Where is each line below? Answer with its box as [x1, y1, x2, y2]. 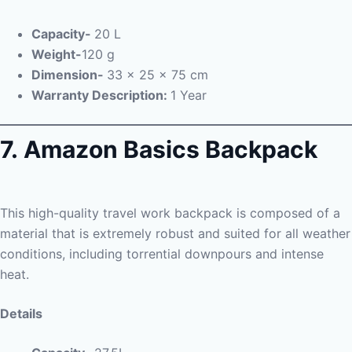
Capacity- [31, 26, 94, 42]
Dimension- [31, 67, 107, 82]
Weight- [31, 46, 82, 62]
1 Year [170, 87, 207, 103]
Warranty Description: [31, 87, 170, 103]
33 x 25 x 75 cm [107, 67, 208, 82]
